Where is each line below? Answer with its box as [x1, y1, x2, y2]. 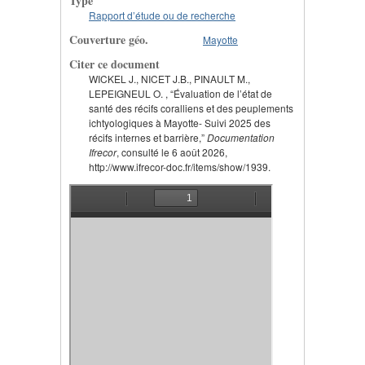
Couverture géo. [69, 30, 148, 48]
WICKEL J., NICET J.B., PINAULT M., [89, 71, 250, 86]
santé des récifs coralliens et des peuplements [89, 100, 293, 115]
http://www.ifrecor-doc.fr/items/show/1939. [89, 159, 270, 174]
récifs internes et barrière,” [89, 130, 207, 144]
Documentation [207, 130, 275, 144]
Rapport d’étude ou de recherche [89, 7, 235, 22]
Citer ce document [69, 55, 160, 73]
